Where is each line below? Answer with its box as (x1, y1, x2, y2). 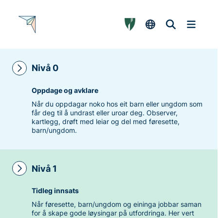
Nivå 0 (31, 63, 58, 73)
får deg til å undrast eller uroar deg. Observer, (31, 108, 178, 117)
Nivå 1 (31, 163, 57, 174)
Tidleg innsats (31, 186, 79, 195)
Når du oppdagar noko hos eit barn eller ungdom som (31, 99, 202, 108)
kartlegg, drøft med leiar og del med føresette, (31, 117, 180, 126)
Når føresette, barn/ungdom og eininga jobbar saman (31, 200, 201, 209)
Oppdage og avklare (31, 86, 98, 94)
